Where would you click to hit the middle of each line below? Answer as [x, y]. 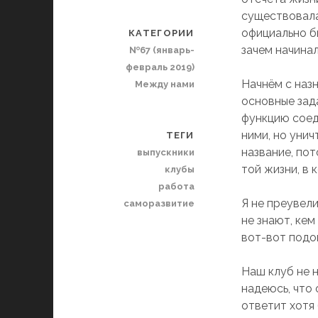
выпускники [165, 153]
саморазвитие [159, 204]
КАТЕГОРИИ [161, 33]
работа [176, 187]
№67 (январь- [161, 50]
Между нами [164, 84]
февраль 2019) [160, 67]
